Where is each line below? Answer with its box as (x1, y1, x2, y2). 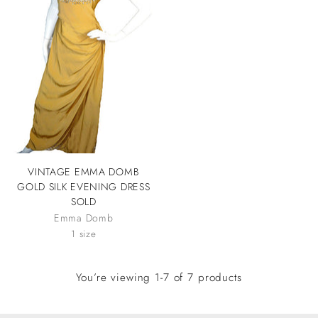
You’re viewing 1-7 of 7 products (76, 270, 242, 285)
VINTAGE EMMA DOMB (28, 165, 140, 179)
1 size (71, 227, 97, 241)
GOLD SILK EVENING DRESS (17, 180, 150, 194)
